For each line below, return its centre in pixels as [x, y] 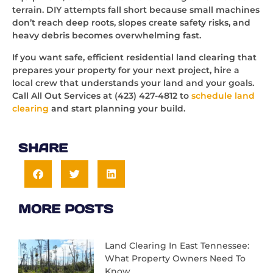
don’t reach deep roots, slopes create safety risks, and [131, 23]
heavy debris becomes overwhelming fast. [107, 36]
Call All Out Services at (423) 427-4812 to [102, 95]
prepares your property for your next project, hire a [126, 70]
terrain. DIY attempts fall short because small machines [136, 10]
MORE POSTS [66, 209]
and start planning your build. [117, 108]
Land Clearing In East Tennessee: [177, 246]
